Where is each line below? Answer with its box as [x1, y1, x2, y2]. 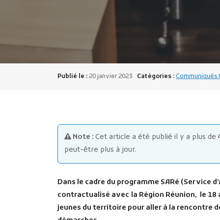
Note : [71, 132, 95, 142]
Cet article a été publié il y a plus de [95, 132, 216, 142]
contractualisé [57, 190, 111, 200]
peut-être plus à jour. [64, 145, 136, 155]
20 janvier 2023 [87, 73, 134, 81]
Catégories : [137, 73, 174, 81]
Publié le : [57, 73, 87, 81]
